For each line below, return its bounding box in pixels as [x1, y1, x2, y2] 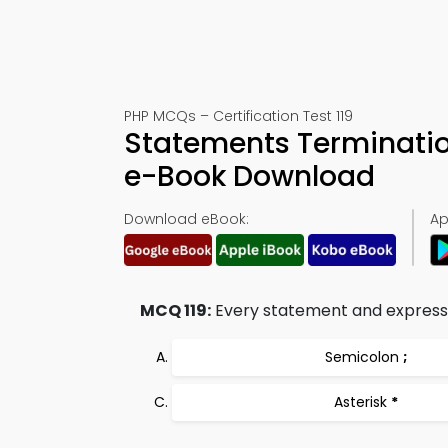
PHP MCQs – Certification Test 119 [124, 106, 353, 126]
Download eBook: [124, 209, 249, 229]
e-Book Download [124, 157, 375, 196]
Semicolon [325, 347, 403, 367]
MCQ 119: [140, 299, 211, 322]
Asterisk [334, 392, 391, 412]
